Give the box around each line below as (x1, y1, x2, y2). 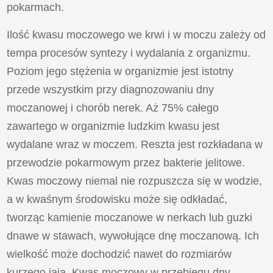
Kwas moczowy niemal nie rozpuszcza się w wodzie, (7, 174, 263, 187)
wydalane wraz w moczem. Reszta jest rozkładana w (7, 138, 263, 151)
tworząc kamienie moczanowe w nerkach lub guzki (7, 211, 253, 224)
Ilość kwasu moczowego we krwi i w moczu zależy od (7, 28, 266, 41)
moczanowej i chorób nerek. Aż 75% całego (7, 101, 219, 114)
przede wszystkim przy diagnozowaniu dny (7, 83, 214, 96)
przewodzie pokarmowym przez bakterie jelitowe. (7, 156, 246, 169)
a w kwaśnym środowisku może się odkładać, (7, 193, 228, 205)
